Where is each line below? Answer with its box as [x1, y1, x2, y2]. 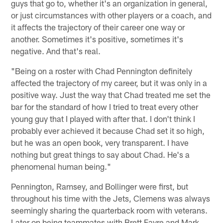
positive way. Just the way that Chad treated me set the [11, 90, 211, 100]
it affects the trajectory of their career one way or [11, 22, 185, 32]
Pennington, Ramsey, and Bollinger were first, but [11, 181, 189, 192]
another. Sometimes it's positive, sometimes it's [11, 34, 184, 44]
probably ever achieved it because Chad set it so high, [11, 125, 205, 136]
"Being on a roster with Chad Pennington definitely [11, 66, 193, 76]
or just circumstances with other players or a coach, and [11, 10, 212, 20]
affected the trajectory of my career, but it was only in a [11, 78, 208, 88]
